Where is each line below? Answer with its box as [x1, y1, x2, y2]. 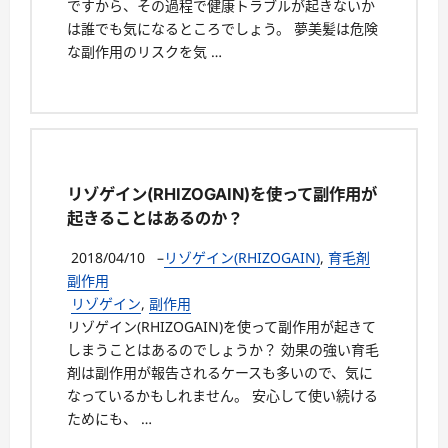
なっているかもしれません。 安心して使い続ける [67, 386, 378, 405]
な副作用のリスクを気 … [67, 42, 222, 62]
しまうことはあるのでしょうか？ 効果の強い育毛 [67, 340, 379, 359]
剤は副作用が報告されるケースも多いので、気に [67, 363, 373, 382]
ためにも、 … [67, 409, 152, 428]
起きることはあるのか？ [67, 207, 243, 228]
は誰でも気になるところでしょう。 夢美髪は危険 [67, 19, 378, 39]
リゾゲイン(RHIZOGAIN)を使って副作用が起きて [67, 317, 376, 336]
